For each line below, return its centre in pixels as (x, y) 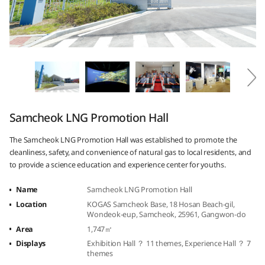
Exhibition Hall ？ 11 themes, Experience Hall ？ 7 (169, 244)
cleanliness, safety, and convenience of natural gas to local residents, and (130, 152)
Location (32, 204)
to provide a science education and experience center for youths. (117, 164)
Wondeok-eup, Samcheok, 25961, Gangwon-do (167, 214)
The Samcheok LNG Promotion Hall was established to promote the (123, 140)
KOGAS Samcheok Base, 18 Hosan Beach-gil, (161, 204)
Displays (31, 244)
